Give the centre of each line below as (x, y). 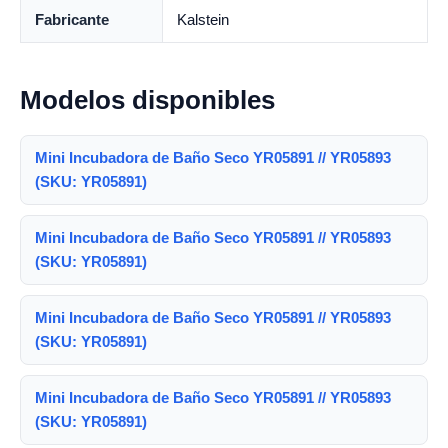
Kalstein (203, 20)
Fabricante (72, 20)
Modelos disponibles (147, 100)
